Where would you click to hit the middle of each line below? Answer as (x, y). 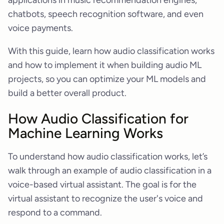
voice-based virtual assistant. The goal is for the (102, 185)
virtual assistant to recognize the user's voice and (105, 199)
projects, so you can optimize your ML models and (107, 79)
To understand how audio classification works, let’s (108, 157)
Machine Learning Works (85, 133)
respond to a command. (55, 213)
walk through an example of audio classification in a (110, 171)
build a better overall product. (67, 93)
